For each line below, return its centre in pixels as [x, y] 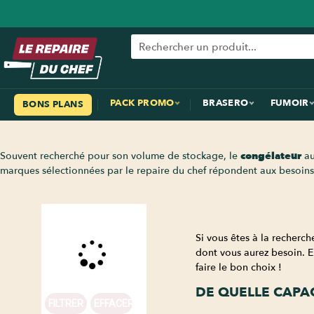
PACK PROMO [142, 103]
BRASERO [225, 103]
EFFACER [114, 303]
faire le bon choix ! [238, 267]
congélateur [271, 156]
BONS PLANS [53, 105]
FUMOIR [289, 103]
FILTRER [66, 303]
